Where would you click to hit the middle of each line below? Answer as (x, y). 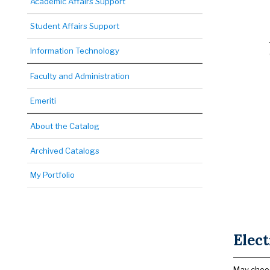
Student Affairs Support (75, 26)
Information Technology (75, 51)
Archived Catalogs (65, 151)
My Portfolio (52, 175)
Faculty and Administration (80, 76)
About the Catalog (65, 126)
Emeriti (43, 101)
